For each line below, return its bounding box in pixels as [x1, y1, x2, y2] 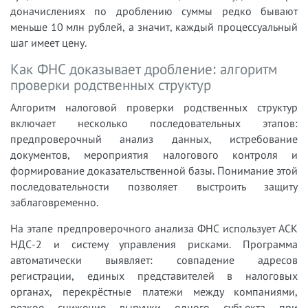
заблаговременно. [10, 195, 98, 209]
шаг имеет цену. [10, 36, 87, 49]
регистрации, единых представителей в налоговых [10, 269, 298, 283]
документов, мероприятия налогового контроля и [10, 148, 298, 162]
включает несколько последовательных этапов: [10, 116, 298, 130]
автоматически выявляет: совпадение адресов [10, 253, 298, 267]
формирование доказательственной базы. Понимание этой [10, 164, 298, 177]
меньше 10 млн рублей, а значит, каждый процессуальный [10, 20, 298, 34]
